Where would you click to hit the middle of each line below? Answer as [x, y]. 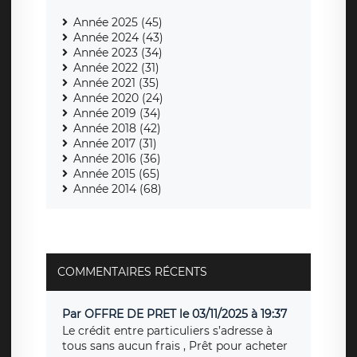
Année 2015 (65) [117, 174]
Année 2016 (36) [117, 159]
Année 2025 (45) [118, 23]
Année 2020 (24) [118, 98]
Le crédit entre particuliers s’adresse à [167, 331]
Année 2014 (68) [118, 189]
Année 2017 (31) [115, 144]
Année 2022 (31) [116, 68]
